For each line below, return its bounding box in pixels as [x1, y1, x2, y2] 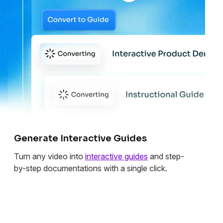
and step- [148, 151, 184, 161]
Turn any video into [14, 151, 85, 161]
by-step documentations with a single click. [14, 163, 167, 173]
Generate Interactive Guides [14, 132, 147, 144]
